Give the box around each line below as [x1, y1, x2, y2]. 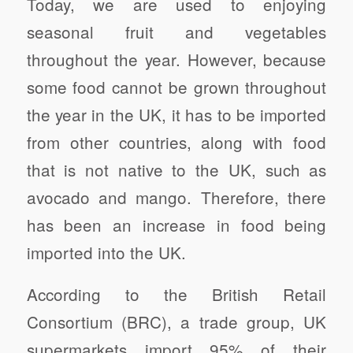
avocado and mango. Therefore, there [26, 185, 327, 210]
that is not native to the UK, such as [26, 158, 327, 182]
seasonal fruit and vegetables [26, 20, 327, 44]
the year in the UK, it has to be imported [26, 102, 327, 127]
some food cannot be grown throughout [26, 75, 327, 99]
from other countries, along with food [26, 130, 327, 154]
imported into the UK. [26, 240, 186, 265]
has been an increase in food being [26, 213, 327, 237]
